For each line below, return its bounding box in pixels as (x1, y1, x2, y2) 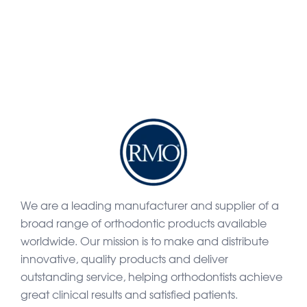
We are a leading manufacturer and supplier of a (21, 197, 279, 213)
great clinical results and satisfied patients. (21, 286, 238, 302)
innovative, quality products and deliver (21, 250, 228, 267)
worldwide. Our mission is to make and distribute (21, 232, 269, 249)
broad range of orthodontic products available (21, 214, 267, 231)
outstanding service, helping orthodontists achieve (21, 268, 282, 284)
